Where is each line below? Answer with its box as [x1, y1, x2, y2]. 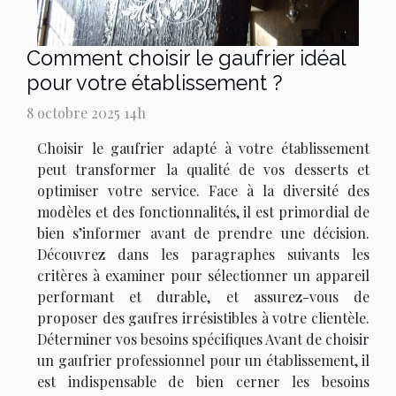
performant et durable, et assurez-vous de [37, 287, 369, 307]
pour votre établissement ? [27, 71, 283, 95]
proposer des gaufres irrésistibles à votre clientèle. [37, 308, 369, 328]
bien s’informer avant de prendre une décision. [37, 224, 369, 243]
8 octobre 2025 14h [27, 103, 146, 123]
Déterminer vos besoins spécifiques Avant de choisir [37, 330, 369, 349]
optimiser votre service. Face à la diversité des [37, 181, 369, 201]
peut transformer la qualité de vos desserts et [37, 160, 369, 179]
